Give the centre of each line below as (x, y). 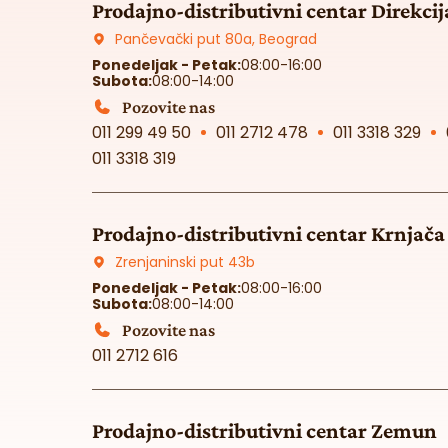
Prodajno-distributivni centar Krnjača (268, 233)
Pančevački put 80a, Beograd (215, 39)
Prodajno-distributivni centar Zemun (264, 430)
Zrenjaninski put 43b (184, 262)
